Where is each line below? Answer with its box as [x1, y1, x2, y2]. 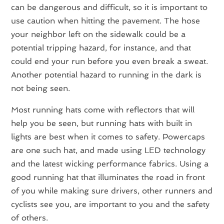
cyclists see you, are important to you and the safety [11, 199, 210, 209]
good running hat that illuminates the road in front [11, 172, 205, 182]
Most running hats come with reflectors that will [11, 104, 195, 114]
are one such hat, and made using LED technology [11, 145, 206, 155]
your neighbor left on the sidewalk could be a [11, 29, 186, 39]
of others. [11, 212, 48, 222]
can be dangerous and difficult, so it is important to [11, 2, 208, 12]
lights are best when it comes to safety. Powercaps [11, 131, 205, 141]
